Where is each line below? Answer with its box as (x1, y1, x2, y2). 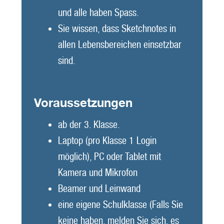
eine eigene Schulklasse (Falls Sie (57, 198, 183, 211)
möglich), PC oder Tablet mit (57, 150, 161, 163)
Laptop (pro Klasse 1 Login (57, 134, 156, 147)
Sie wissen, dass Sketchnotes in (57, 22, 176, 34)
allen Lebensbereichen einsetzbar (57, 38, 181, 50)
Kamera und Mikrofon (57, 166, 137, 179)
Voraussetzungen (33, 95, 132, 110)
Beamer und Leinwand (57, 182, 140, 195)
